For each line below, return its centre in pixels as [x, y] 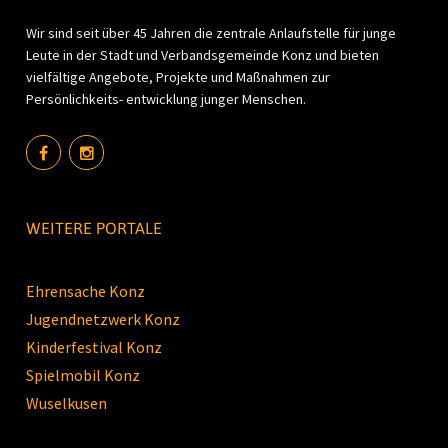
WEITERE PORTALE [94, 228]
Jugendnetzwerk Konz [103, 319]
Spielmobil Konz [83, 375]
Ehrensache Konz [86, 291]
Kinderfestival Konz [94, 347]
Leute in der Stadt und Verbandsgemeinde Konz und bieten [203, 55]
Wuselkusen [67, 403]
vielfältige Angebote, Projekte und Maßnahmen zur [178, 77]
